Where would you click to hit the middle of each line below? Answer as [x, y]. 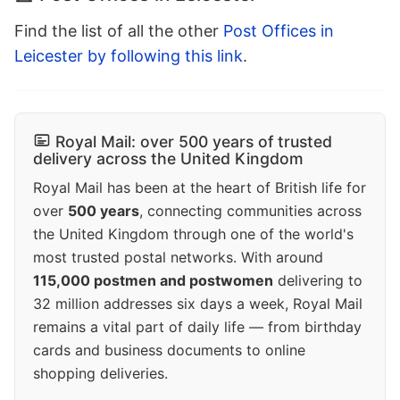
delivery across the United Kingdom [168, 159]
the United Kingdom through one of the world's [193, 234]
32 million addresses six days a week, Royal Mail [198, 304]
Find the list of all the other [119, 31]
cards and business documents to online [169, 350]
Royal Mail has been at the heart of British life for [200, 188]
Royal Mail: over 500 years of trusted [194, 142]
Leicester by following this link [129, 56]
